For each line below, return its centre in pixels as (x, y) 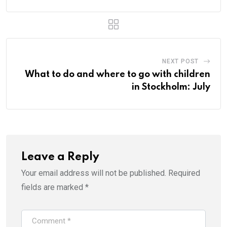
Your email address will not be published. (94, 173)
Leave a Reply (60, 157)
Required (184, 173)
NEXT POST (180, 61)
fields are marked (53, 187)
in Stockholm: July (171, 87)
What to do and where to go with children (118, 74)
